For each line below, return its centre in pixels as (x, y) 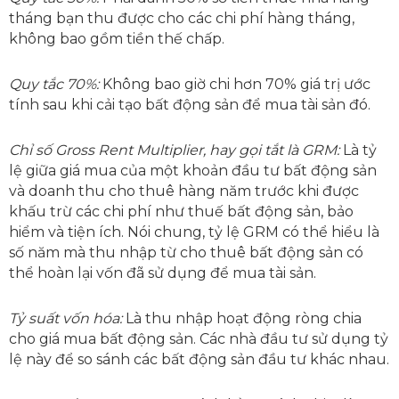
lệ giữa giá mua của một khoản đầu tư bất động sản (193, 171)
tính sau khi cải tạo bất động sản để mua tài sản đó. (190, 105)
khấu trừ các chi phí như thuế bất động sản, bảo (181, 212)
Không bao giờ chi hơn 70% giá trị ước (235, 85)
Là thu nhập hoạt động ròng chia (242, 319)
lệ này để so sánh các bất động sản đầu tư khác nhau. (199, 360)
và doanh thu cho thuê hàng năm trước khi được (184, 191)
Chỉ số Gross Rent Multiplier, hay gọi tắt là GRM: (174, 151)
